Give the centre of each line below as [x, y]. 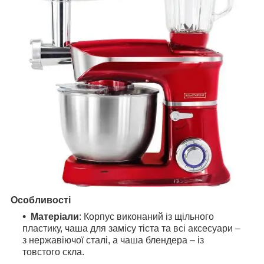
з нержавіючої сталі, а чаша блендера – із [113, 240]
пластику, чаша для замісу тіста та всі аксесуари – [131, 228]
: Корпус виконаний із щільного [146, 216]
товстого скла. [53, 252]
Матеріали [55, 216]
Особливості [41, 200]
